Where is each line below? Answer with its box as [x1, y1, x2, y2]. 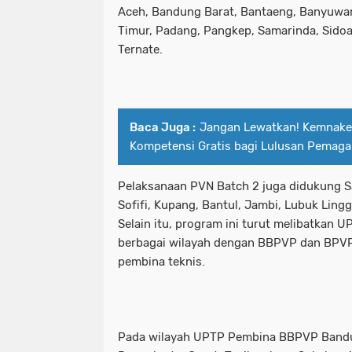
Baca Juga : [130, 120, 196, 135]
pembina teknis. [118, 255, 205, 269]
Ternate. [118, 42, 163, 57]
